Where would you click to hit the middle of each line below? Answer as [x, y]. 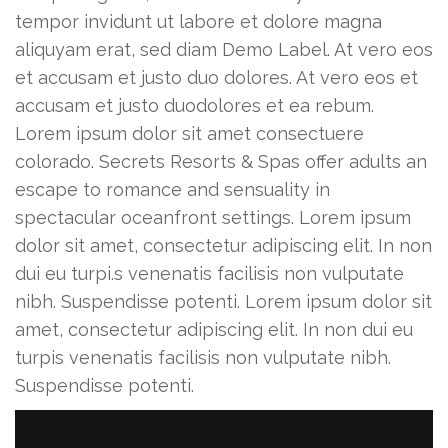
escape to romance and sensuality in [172, 190]
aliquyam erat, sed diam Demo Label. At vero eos [224, 50]
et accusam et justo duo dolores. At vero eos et [216, 78]
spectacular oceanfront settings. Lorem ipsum [213, 218]
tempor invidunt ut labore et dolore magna [198, 22]
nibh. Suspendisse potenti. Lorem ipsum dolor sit [223, 302]
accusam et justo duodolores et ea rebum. [194, 106]
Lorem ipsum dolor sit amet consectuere [189, 134]
